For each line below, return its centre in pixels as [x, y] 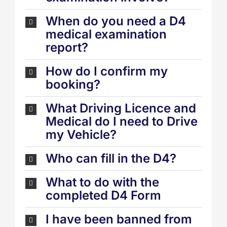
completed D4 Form [103, 196]
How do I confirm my [107, 71]
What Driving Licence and [121, 108]
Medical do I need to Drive [122, 122]
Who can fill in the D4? [111, 159]
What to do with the [102, 182]
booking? [73, 85]
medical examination [106, 34]
